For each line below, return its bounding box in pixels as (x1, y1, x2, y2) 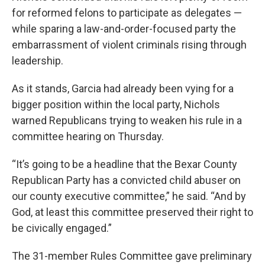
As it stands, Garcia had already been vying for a (12, 82, 234, 95)
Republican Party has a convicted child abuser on (12, 174, 241, 186)
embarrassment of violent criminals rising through (12, 38, 247, 51)
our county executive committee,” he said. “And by (12, 190, 246, 202)
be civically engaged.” (12, 222, 112, 234)
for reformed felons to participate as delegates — (12, 7, 242, 19)
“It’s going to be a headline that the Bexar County (12, 158, 237, 170)
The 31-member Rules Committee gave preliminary (12, 250, 252, 262)
